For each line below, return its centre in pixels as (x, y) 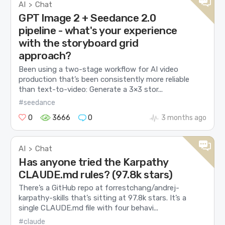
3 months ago (184, 118)
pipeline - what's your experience (98, 31)
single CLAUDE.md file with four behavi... (89, 208)
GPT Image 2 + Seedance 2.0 (87, 18)
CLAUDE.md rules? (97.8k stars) (96, 175)
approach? (45, 56)
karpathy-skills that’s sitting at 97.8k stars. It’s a (103, 198)
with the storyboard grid (79, 43)
